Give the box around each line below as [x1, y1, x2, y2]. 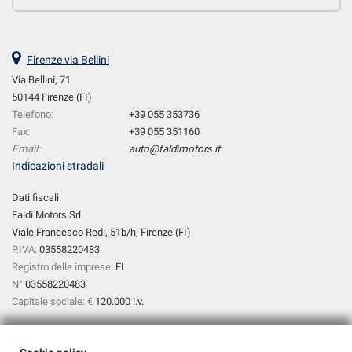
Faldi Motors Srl [12, 209, 81, 222]
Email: [12, 143, 40, 156]
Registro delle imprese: [12, 261, 113, 273]
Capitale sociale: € [12, 295, 95, 308]
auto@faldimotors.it [129, 143, 221, 156]
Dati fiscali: [12, 192, 61, 204]
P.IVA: [12, 244, 37, 256]
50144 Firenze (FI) [12, 91, 92, 104]
